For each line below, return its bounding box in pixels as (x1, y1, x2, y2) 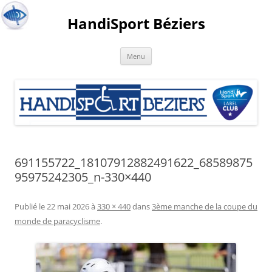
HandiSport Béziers (67, 13, 205, 33)
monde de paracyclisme (15, 215, 100, 226)
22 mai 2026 (47, 200, 89, 212)
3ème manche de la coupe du (152, 200, 257, 212)
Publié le (15, 200, 47, 212)
